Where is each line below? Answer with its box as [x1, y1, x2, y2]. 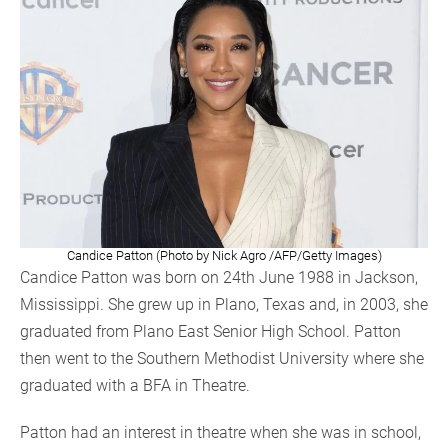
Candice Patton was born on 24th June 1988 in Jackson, [20, 267, 418, 287]
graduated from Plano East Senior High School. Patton [20, 321, 401, 341]
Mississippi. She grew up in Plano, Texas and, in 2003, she [20, 294, 428, 314]
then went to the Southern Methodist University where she [20, 348, 424, 368]
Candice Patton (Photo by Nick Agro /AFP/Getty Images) [66, 247, 382, 263]
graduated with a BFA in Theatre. [20, 375, 250, 395]
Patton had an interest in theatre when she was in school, [20, 422, 421, 442]
